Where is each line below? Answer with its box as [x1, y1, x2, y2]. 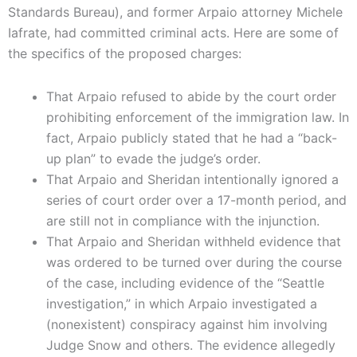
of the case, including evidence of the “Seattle [46, 275, 324, 292]
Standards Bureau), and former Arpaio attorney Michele [8, 4, 343, 21]
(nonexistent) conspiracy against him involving [46, 316, 328, 333]
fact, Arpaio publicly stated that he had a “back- [46, 130, 337, 147]
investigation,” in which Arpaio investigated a [46, 296, 317, 312]
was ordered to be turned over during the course [46, 254, 342, 271]
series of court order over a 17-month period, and [46, 192, 347, 209]
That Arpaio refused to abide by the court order [46, 88, 336, 105]
